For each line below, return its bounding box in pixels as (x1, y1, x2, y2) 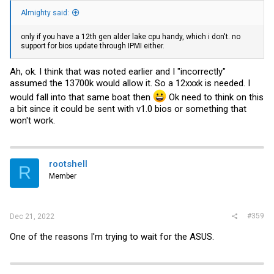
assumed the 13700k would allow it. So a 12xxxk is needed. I (10, 77, 250, 89)
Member (49, 171, 76, 180)
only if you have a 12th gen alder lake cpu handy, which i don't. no (21, 32, 240, 42)
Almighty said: (21, 9, 69, 18)
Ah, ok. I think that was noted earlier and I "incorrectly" (10, 65, 226, 77)
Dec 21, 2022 (10, 212, 54, 221)
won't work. (10, 114, 55, 126)
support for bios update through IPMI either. (21, 42, 165, 51)
